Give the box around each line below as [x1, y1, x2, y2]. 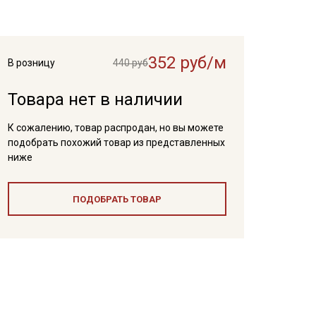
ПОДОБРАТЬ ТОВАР [72, 194, 162, 205]
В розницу [7, 57, 55, 68]
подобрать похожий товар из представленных [7, 137, 225, 148]
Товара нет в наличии [7, 90, 183, 109]
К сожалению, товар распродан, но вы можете [7, 122, 224, 133]
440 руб [112, 57, 148, 68]
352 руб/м [147, 53, 226, 73]
